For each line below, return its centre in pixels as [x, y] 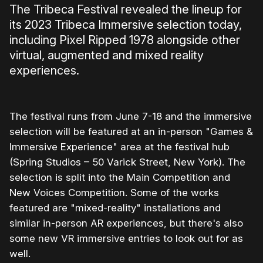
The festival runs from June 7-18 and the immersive [131, 117]
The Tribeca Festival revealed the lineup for [126, 10]
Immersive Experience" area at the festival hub [119, 147]
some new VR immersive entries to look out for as [126, 239]
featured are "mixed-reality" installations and [115, 208]
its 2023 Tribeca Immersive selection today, [126, 25]
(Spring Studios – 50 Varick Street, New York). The [127, 162]
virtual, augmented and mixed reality [107, 55]
